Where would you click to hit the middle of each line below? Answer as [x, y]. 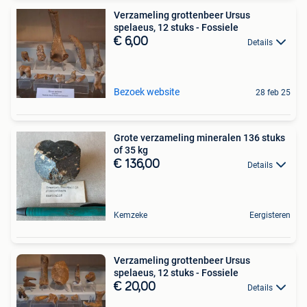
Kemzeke [131, 215]
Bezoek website [147, 91]
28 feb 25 [273, 92]
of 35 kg [131, 150]
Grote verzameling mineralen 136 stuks [199, 137]
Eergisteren [270, 215]
